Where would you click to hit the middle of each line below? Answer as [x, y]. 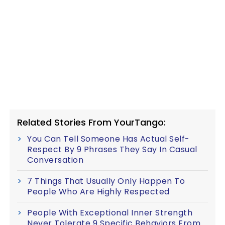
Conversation [55, 160]
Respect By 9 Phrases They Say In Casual [112, 149]
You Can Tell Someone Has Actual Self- [108, 139]
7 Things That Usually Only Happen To [106, 181]
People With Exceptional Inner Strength [110, 213]
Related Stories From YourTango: [91, 122]
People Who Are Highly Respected [98, 192]
